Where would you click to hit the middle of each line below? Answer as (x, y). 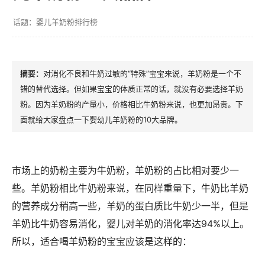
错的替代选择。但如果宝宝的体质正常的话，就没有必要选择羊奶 (132, 88)
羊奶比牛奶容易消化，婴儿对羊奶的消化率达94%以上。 (130, 223)
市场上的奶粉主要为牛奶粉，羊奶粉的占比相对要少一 (125, 170)
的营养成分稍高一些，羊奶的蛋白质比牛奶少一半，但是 (130, 206)
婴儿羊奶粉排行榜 (67, 22)
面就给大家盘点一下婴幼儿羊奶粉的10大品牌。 (101, 119)
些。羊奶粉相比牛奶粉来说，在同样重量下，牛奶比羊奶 (130, 188)
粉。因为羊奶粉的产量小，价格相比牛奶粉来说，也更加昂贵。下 (132, 104)
